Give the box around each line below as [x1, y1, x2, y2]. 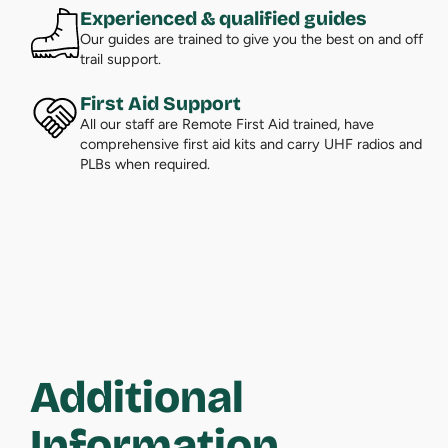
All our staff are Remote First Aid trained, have [80, 114, 375, 133]
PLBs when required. [80, 154, 211, 173]
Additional [30, 370, 245, 424]
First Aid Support [80, 91, 242, 115]
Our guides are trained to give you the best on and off [80, 29, 424, 48]
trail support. [80, 49, 162, 68]
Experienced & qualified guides [80, 6, 368, 30]
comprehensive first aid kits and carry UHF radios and [80, 134, 423, 153]
